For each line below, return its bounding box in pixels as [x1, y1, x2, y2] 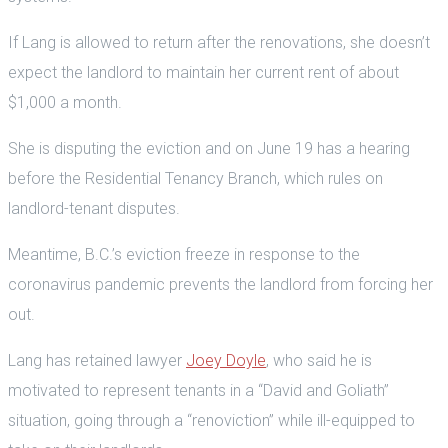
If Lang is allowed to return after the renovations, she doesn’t [8, 32, 430, 52]
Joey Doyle [186, 350, 266, 370]
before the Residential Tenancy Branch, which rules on [8, 168, 383, 188]
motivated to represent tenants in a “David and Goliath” [8, 380, 389, 400]
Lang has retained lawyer [8, 350, 186, 370]
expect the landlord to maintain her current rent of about [8, 62, 399, 82]
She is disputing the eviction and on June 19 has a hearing [8, 138, 410, 158]
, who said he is [266, 350, 372, 370]
